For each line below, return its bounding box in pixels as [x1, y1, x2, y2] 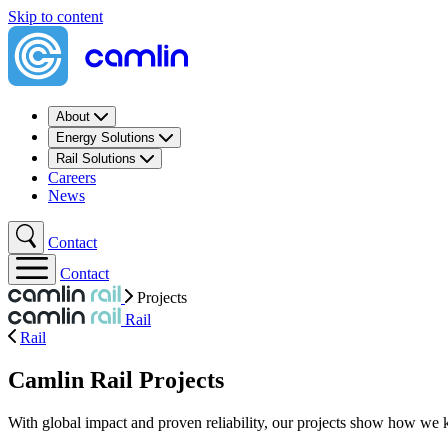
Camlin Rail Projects [8, 366, 224, 393]
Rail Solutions [56, 151, 140, 166]
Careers [48, 169, 96, 186]
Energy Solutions [56, 130, 159, 145]
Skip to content [8, 8, 103, 25]
